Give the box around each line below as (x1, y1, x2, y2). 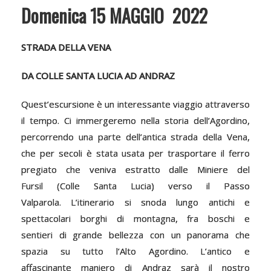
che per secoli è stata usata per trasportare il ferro (21, 146, 250, 159)
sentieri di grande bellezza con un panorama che (21, 228, 250, 241)
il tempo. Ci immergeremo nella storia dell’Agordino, (21, 114, 250, 126)
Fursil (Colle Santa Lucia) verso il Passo (21, 179, 250, 192)
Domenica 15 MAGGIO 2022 (21, 1, 207, 29)
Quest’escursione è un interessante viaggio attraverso (21, 97, 250, 110)
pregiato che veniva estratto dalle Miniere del (21, 163, 250, 175)
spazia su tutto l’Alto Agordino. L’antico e (21, 244, 250, 257)
